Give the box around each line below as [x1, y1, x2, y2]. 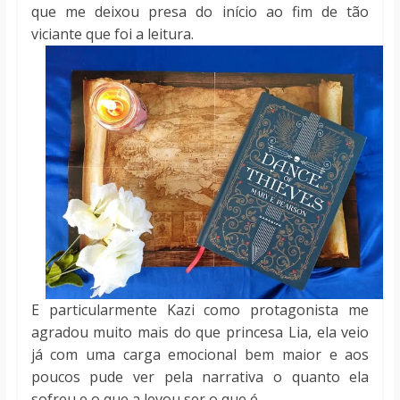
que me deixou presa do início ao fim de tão [30, 2, 370, 22]
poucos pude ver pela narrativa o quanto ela [30, 367, 370, 387]
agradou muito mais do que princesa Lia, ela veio [30, 322, 370, 343]
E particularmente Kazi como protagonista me [30, 300, 370, 321]
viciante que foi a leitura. [30, 24, 197, 45]
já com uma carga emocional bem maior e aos [30, 345, 370, 365]
